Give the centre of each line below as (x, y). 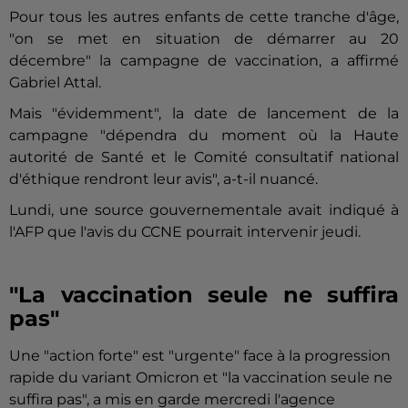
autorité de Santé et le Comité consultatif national (204, 158)
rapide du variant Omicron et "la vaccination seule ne (201, 378)
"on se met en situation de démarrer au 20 (204, 39)
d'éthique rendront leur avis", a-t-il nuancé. (163, 179)
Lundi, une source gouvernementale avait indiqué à (204, 210)
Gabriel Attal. (55, 83)
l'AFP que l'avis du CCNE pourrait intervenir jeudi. (185, 232)
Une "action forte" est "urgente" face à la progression (200, 356)
